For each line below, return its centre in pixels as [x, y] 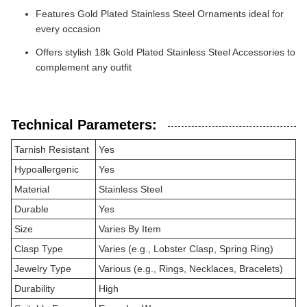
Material [32, 189]
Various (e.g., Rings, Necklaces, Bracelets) [191, 269]
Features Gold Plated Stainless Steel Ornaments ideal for [160, 14]
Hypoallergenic [47, 169]
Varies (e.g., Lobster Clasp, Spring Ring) [186, 249]
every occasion [68, 29]
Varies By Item [130, 229]
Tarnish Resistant [52, 149]
